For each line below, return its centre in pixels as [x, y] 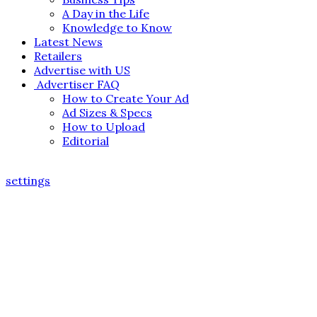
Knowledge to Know [117, 27]
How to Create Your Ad [126, 98]
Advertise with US [82, 70]
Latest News [68, 41]
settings [28, 180]
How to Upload [104, 126]
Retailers [58, 56]
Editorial [86, 140]
